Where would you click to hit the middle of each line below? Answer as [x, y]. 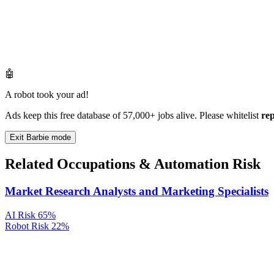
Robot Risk [27, 226]
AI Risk [20, 215]
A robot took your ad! [47, 95]
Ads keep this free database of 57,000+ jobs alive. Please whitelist [133, 116]
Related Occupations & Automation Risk [133, 164]
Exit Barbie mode [40, 138]
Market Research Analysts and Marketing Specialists [137, 191]
